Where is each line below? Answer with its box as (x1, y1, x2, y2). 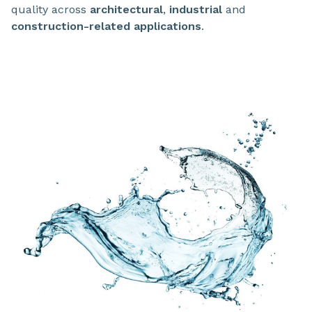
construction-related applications (11, 19, 201, 33)
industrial (169, 3, 222, 17)
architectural (90, 3, 163, 17)
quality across (11, 3, 90, 17)
